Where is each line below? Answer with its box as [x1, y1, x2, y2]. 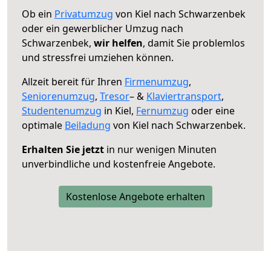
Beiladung [65, 118, 111, 132]
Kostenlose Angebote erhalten [66, 189, 205, 203]
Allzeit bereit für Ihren [22, 74, 125, 88]
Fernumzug [136, 103, 189, 117]
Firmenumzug [125, 74, 189, 88]
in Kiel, [102, 103, 136, 117]
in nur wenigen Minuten [104, 142, 217, 156]
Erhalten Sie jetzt [22, 142, 104, 156]
